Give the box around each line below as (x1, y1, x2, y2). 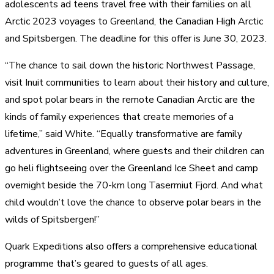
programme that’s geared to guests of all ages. (5, 256, 208, 270)
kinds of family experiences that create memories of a (5, 109, 234, 124)
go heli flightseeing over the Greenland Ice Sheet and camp (5, 161, 258, 175)
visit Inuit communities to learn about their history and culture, (5, 75, 269, 89)
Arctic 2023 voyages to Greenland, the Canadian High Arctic (5, 14, 263, 28)
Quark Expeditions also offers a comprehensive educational (5, 239, 257, 253)
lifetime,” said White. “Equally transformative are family (5, 127, 242, 141)
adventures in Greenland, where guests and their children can (5, 144, 264, 158)
